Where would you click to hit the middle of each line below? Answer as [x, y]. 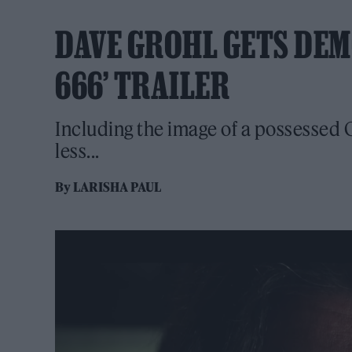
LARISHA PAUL [117, 187]
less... [77, 151]
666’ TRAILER [142, 85]
